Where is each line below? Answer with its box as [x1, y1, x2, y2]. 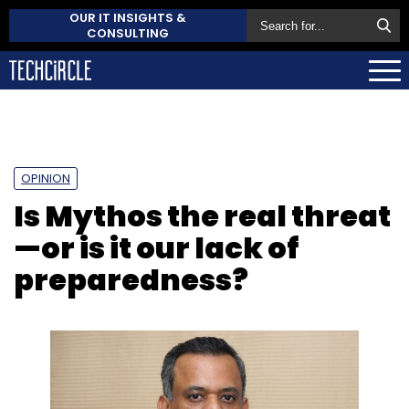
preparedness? [14, 258, 248, 300]
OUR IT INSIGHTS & [69, 9, 186, 26]
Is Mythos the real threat [14, 194, 391, 236]
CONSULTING [87, 25, 169, 42]
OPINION [21, 169, 70, 187]
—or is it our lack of [14, 226, 299, 268]
